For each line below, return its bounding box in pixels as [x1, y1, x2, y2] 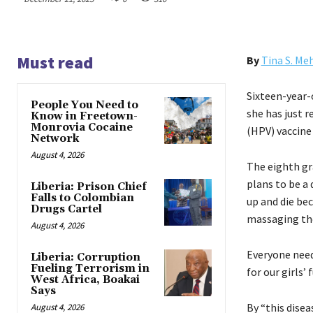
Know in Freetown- [31, 109, 138, 123]
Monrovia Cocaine [31, 120, 133, 134]
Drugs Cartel [31, 202, 102, 216]
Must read [17, 51, 93, 73]
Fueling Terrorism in [31, 261, 150, 275]
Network [31, 131, 79, 145]
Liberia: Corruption [31, 250, 140, 264]
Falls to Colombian [31, 191, 134, 205]
